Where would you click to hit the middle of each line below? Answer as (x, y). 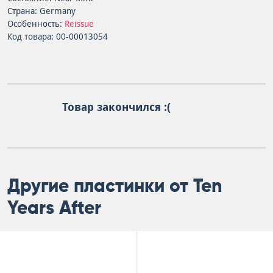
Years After (54, 207)
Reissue (79, 24)
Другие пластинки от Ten (115, 186)
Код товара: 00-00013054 (58, 37)
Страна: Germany (41, 11)
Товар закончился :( (116, 107)
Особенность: (36, 24)
